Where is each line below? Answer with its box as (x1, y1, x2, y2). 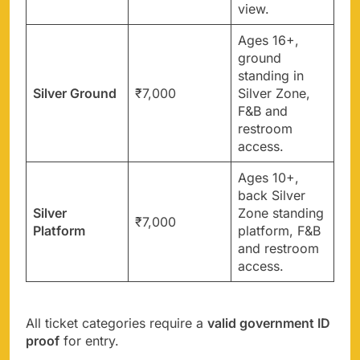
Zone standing (238, 204, 324, 221)
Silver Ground (33, 84, 117, 101)
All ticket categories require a (26, 314, 207, 331)
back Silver (238, 186, 305, 203)
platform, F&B (238, 222, 321, 239)
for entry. (59, 332, 119, 349)
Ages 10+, (238, 169, 299, 186)
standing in (238, 67, 304, 84)
